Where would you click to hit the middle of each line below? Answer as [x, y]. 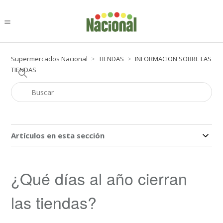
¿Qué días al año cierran [99, 178]
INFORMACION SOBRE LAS [173, 59]
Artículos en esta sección [58, 135]
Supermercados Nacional [50, 59]
